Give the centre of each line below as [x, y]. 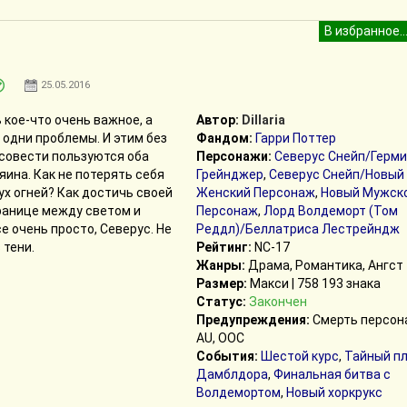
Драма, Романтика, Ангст [324, 265]
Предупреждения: [253, 320]
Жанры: [220, 265]
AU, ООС [220, 338]
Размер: [221, 283]
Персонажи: [233, 156]
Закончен [278, 302]
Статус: [221, 302]
